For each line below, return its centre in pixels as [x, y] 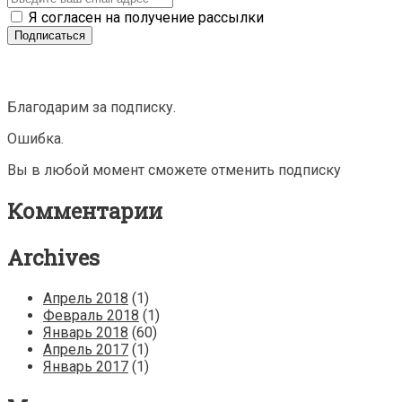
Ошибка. [35, 139]
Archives [53, 257]
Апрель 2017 [86, 349]
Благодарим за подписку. [92, 107]
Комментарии [85, 210]
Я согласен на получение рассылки [144, 17]
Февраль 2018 [91, 315]
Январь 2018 [86, 332]
